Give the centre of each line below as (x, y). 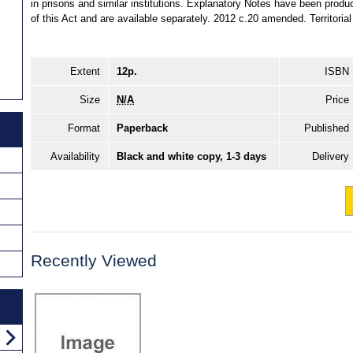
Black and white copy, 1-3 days (191, 156)
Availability (75, 156)
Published (327, 128)
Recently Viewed (94, 260)
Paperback (142, 128)
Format (84, 128)
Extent (85, 71)
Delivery (331, 156)
